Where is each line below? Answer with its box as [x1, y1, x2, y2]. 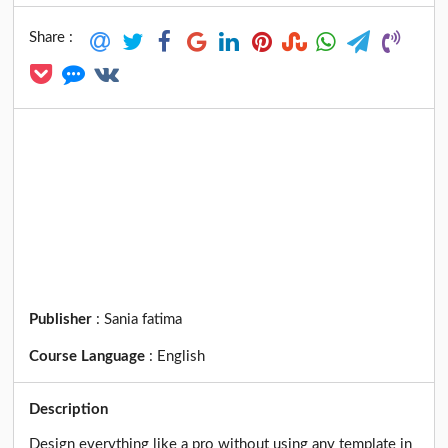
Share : [29, 30, 74, 46]
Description [29, 401, 109, 417]
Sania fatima [104, 312, 183, 328]
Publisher [29, 312, 97, 328]
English [157, 348, 206, 364]
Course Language [29, 348, 150, 364]
